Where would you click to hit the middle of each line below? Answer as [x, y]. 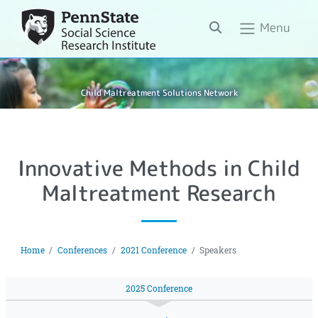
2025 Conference [159, 288]
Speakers [218, 250]
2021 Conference [153, 250]
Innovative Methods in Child [159, 168]
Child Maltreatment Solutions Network [159, 93]
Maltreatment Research [159, 193]
